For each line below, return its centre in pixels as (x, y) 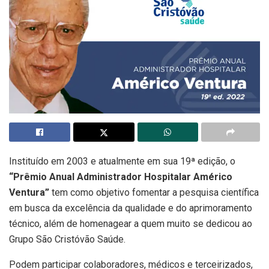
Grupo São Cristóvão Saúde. (67, 239)
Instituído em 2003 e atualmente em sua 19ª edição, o (122, 161)
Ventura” (29, 192)
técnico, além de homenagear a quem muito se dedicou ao (131, 223)
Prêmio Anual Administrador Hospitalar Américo (123, 177)
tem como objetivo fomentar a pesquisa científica (155, 192)
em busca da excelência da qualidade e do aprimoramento (131, 208)
